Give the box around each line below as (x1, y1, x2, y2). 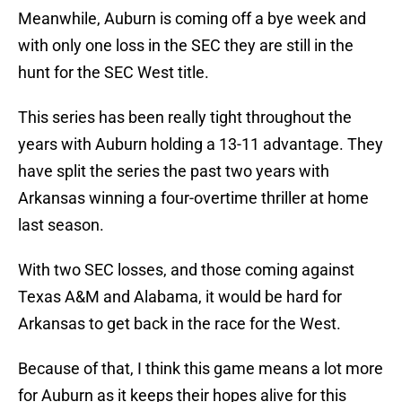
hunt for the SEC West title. (18, 63, 209, 83)
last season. (18, 215, 104, 235)
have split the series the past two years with (18, 162, 329, 181)
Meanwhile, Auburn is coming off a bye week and (18, 9, 366, 29)
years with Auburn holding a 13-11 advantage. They (18, 135, 383, 154)
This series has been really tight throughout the (18, 108, 352, 127)
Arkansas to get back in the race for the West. (18, 314, 341, 334)
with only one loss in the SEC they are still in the (18, 36, 354, 56)
